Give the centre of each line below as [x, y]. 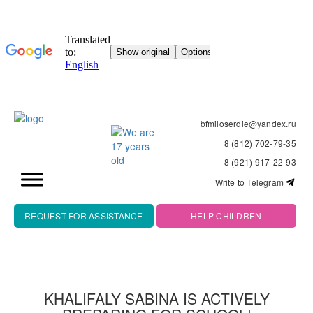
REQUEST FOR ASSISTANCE [84, 215]
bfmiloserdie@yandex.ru [248, 123]
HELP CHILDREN [226, 215]
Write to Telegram [249, 182]
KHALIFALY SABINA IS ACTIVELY [156, 298]
